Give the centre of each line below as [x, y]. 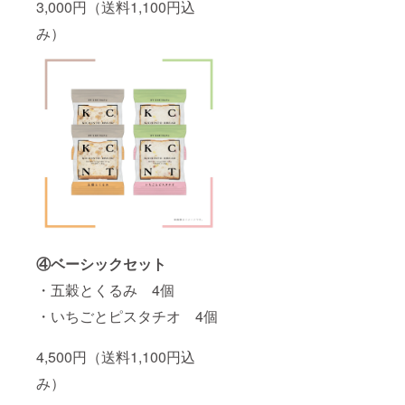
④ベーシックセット [101, 263]
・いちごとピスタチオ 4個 [127, 316]
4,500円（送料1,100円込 [116, 356]
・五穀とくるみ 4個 [105, 289]
